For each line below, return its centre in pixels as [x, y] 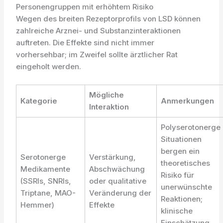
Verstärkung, [113, 157]
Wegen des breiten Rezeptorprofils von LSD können [109, 19]
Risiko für [178, 175]
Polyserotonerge [191, 127]
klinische [177, 211]
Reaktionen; [182, 199]
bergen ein [180, 151]
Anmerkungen [188, 101]
